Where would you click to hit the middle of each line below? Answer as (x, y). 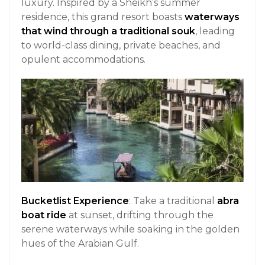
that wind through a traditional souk (108, 31)
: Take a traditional (173, 201)
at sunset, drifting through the (140, 215)
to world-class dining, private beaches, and (121, 46)
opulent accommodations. (83, 60)
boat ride (44, 215)
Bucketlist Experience (75, 201)
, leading (215, 31)
